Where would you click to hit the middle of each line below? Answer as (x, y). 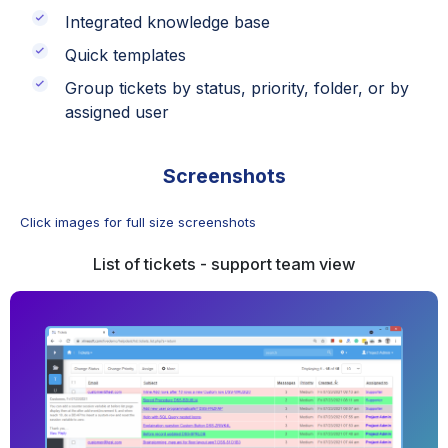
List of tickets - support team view (224, 264)
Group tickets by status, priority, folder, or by (236, 87)
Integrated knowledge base (167, 21)
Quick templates (125, 54)
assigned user (116, 111)
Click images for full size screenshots (138, 222)
